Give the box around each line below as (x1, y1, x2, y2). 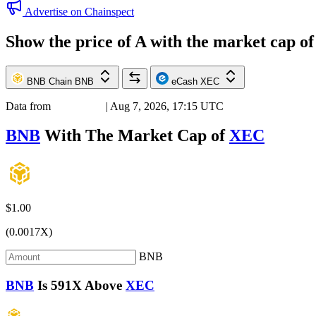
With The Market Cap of (40, 126, 229, 145)
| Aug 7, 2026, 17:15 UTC (103, 99, 224, 112)
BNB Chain (24, 75, 75, 87)
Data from (6, 99, 54, 112)
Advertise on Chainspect (25, 5, 134, 18)
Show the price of (6, 32, 135, 51)
